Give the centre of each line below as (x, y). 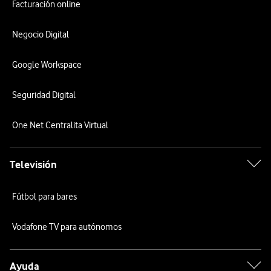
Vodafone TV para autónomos (67, 227)
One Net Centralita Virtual (60, 125)
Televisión (33, 165)
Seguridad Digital (44, 95)
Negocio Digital (41, 34)
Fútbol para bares (44, 197)
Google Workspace (47, 65)
